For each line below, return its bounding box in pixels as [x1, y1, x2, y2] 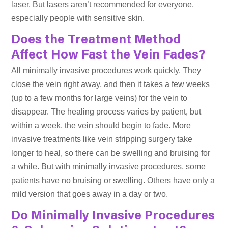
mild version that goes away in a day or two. [11, 189, 168, 198]
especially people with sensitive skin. [11, 13, 145, 22]
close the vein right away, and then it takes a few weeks [11, 79, 210, 89]
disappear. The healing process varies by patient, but [11, 107, 202, 116]
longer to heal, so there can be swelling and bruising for [11, 148, 211, 157]
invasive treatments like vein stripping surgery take [11, 134, 193, 144]
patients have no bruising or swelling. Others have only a [11, 176, 215, 185]
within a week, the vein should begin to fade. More [11, 121, 191, 130]
